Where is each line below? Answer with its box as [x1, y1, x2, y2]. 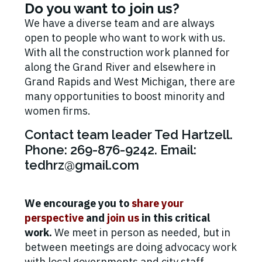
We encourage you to [25, 196, 132, 211]
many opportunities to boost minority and [25, 89, 225, 104]
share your [132, 196, 184, 211]
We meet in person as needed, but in [52, 226, 230, 240]
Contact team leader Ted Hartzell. [25, 127, 233, 143]
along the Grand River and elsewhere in [25, 60, 216, 74]
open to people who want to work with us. [25, 31, 226, 45]
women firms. [25, 104, 91, 118]
